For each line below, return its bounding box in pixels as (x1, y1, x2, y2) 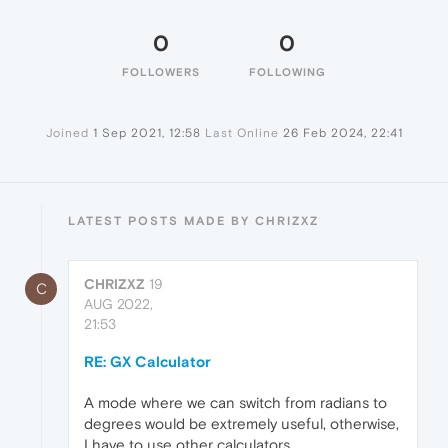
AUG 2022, (84, 296, 153, 313)
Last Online (204, 126, 279, 141)
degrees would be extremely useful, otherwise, (84, 415, 399, 433)
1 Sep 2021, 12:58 (92, 126, 201, 141)
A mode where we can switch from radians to (84, 394, 387, 412)
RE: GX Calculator (84, 353, 211, 371)
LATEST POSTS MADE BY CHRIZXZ (68, 214, 319, 229)
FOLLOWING (248, 66, 326, 79)
